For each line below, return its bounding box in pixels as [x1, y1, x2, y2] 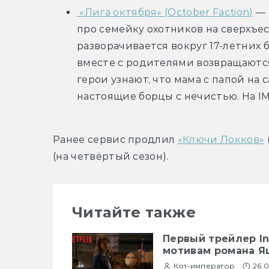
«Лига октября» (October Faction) [77, 7, 253, 19]
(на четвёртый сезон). [53, 151, 169, 163]
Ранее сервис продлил [53, 134, 178, 146]
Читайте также [72, 204, 196, 222]
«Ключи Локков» [177, 134, 265, 146]
